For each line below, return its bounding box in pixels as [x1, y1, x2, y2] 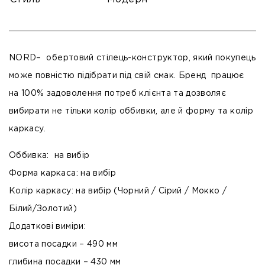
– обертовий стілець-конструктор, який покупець [36, 54, 256, 62]
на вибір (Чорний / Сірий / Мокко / [73, 188, 227, 195]
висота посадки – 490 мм [9, 241, 118, 248]
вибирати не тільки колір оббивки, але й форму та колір [9, 108, 253, 115]
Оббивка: [9, 152, 52, 160]
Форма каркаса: [9, 170, 81, 177]
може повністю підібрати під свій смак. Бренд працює [9, 72, 244, 80]
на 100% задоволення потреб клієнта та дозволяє [9, 90, 227, 98]
